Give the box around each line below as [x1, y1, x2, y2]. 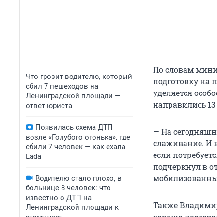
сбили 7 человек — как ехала [26, 142, 125, 151]
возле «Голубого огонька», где [26, 133, 130, 141]
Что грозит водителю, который [26, 72, 132, 81]
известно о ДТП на [26, 193, 92, 202]
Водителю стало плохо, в [35, 174, 122, 183]
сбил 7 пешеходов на [26, 82, 98, 91]
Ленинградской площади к [26, 203, 119, 212]
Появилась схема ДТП [35, 123, 113, 132]
